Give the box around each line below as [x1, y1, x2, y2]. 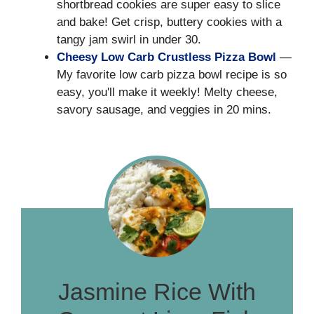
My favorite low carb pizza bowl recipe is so [57, 68, 287, 82]
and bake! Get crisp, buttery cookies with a [57, 15, 282, 29]
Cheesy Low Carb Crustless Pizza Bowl [57, 50, 276, 64]
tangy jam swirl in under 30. [57, 33, 201, 47]
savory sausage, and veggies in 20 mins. [57, 103, 271, 117]
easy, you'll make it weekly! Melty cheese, [57, 86, 278, 100]
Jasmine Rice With [58, 278, 256, 305]
